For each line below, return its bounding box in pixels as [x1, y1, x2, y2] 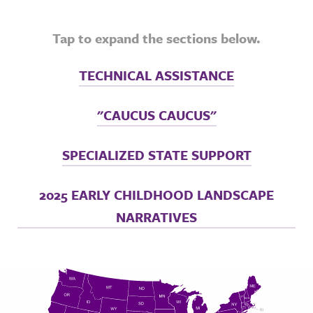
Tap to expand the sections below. [52, 29, 261, 48]
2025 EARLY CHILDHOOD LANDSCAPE [39, 185, 274, 204]
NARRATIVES [116, 208, 197, 226]
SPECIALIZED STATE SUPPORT [61, 145, 252, 164]
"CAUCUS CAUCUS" [96, 105, 217, 124]
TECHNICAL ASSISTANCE [79, 66, 234, 85]
